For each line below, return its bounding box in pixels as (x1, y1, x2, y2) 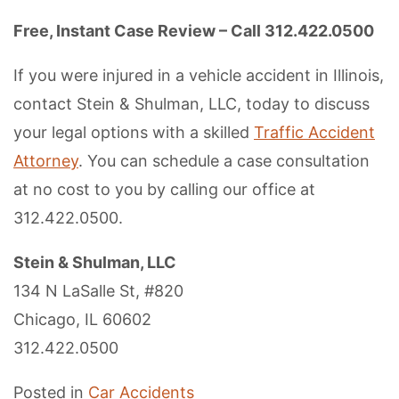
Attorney (13, 151, 78, 170)
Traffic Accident (254, 123, 375, 142)
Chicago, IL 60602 (13, 310, 151, 329)
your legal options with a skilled (13, 123, 254, 142)
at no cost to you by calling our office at (13, 180, 315, 199)
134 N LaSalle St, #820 (13, 281, 183, 300)
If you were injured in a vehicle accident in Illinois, (13, 66, 384, 85)
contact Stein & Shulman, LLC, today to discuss (13, 94, 370, 113)
